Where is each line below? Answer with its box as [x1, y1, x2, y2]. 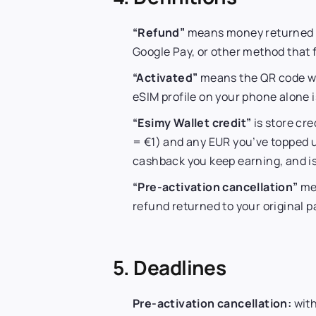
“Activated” [133, 69, 198, 85]
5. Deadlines [113, 253, 226, 281]
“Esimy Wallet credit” [133, 114, 252, 130]
